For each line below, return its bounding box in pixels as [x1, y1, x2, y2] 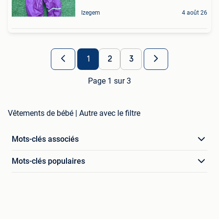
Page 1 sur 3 [88, 76, 131, 86]
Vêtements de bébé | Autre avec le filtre [8, 109, 140, 118]
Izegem [81, 9, 100, 17]
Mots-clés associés [12, 134, 79, 144]
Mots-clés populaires [12, 156, 85, 166]
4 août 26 [182, 9, 207, 17]
